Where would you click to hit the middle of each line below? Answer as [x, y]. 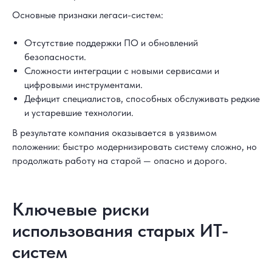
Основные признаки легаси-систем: [88, 15]
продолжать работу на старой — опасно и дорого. [120, 161]
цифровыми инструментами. [83, 85]
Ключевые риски [81, 209]
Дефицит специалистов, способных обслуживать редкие [142, 99]
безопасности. [55, 57]
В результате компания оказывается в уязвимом [114, 133]
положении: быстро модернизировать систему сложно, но [134, 147]
